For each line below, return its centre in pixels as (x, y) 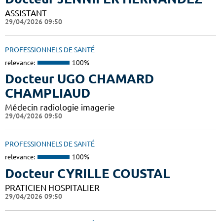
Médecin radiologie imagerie (60, 108)
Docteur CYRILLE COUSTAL (88, 173)
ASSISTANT (26, 13)
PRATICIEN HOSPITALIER (52, 187)
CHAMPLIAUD (48, 93)
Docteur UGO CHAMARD (79, 79)
